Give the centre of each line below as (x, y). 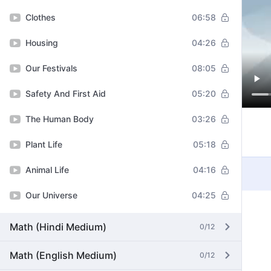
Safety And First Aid (66, 93)
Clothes (41, 17)
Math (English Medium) (63, 255)
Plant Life (44, 144)
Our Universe (51, 195)
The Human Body (60, 119)
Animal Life (47, 170)
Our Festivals (51, 68)
